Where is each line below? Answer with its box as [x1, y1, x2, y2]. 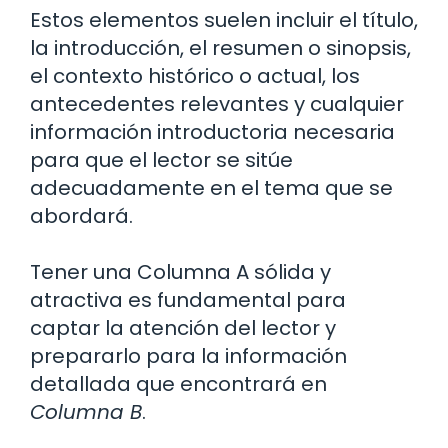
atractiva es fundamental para [30, 285, 346, 314]
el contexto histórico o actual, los [30, 61, 360, 90]
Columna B [30, 397, 142, 426]
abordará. [30, 201, 133, 230]
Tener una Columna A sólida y [30, 257, 331, 286]
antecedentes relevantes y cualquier [30, 89, 404, 118]
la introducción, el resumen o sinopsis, [30, 33, 411, 62]
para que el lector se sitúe [30, 145, 293, 174]
